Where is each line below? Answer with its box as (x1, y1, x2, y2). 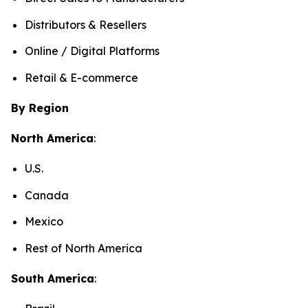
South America (11, 272, 94, 286)
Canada (25, 188, 71, 202)
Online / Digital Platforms (25, 44, 159, 58)
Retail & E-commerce (25, 71, 138, 85)
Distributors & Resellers (25, 17, 146, 32)
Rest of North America (25, 241, 145, 256)
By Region (11, 101, 69, 115)
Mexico (25, 214, 66, 229)
